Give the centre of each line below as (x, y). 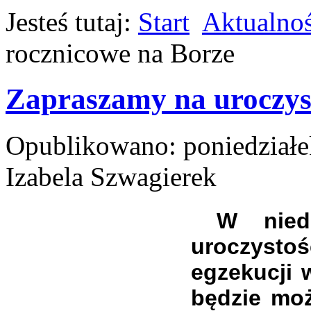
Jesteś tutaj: (72, 22)
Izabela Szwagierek (111, 177)
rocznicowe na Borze (120, 53)
